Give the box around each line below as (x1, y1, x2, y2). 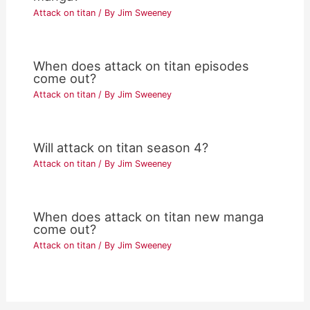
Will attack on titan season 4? (33, 139, 209, 155)
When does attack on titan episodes (33, 57, 250, 73)
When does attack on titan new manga (33, 209, 264, 225)
